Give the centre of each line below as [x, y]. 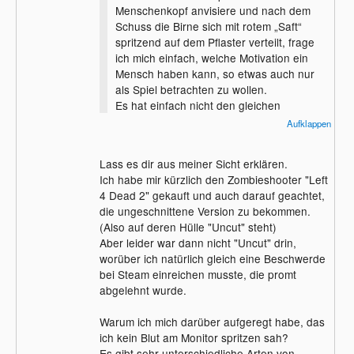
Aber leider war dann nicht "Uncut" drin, [198, 243]
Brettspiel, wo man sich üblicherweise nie [217, 137]
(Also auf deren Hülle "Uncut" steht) [188, 227]
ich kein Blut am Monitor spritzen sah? [194, 338]
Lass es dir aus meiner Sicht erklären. [193, 164]
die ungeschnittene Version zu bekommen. [205, 211]
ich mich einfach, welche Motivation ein [211, 58]
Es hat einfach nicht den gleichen [198, 105]
